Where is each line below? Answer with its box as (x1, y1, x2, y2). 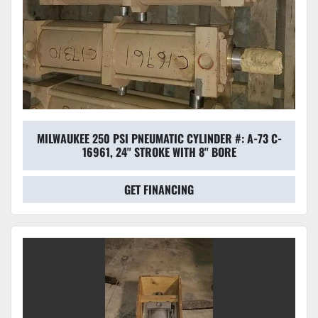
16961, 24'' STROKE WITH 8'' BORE (82, 143, 236, 161)
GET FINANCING (124, 181, 194, 199)
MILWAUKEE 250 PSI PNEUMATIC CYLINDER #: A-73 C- (36, 130, 282, 148)
